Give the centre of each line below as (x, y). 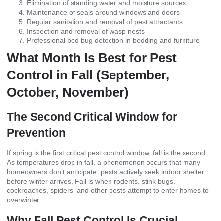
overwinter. (24, 200)
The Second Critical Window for (92, 117)
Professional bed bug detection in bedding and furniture (113, 41)
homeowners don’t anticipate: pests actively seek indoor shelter (106, 172)
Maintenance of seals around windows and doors (103, 13)
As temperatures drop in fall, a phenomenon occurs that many (104, 163)
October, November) (68, 92)
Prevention (36, 133)
